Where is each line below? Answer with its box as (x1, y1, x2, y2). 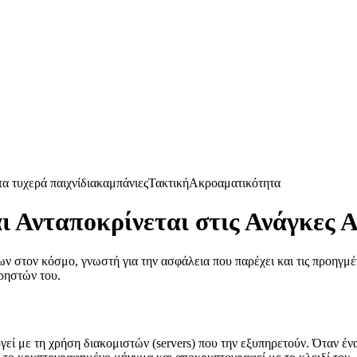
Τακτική (148, 176, 189, 190)
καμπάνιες (96, 176, 148, 190)
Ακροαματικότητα (189, 176, 280, 190)
